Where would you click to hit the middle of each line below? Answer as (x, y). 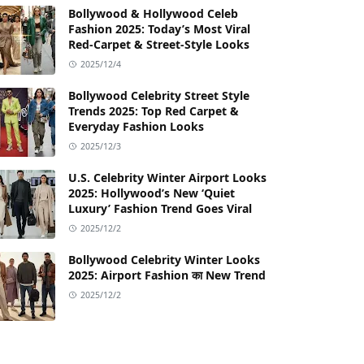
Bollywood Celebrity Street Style (159, 95)
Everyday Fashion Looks (136, 126)
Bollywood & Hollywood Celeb (153, 13)
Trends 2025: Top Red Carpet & (154, 110)
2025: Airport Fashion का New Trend (167, 275)
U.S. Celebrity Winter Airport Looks (167, 177)
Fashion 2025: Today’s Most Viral (159, 28)
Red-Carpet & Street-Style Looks (159, 44)
